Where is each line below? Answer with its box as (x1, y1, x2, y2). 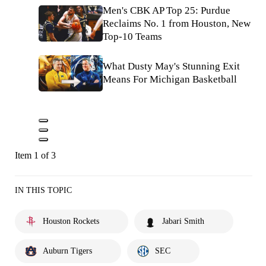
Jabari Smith (162, 216, 204, 226)
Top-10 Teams (103, 30, 162, 42)
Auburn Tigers (43, 246, 92, 255)
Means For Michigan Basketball (103, 74, 237, 85)
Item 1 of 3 (15, 150, 56, 160)
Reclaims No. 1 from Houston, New (103, 17, 251, 29)
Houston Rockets (43, 216, 99, 226)
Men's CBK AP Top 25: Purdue (103, 4, 230, 16)
